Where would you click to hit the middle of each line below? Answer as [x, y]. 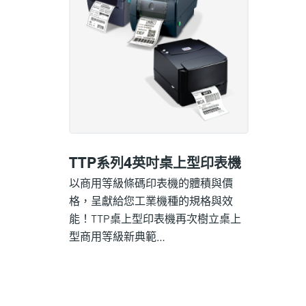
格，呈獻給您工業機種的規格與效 [151, 200]
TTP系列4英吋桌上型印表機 [155, 164]
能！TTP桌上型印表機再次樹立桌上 [155, 218]
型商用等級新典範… [117, 236]
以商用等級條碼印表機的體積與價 [151, 182]
